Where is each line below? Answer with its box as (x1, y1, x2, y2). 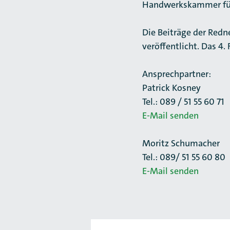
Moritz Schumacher (142, 137, 220, 149)
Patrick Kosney (142, 82, 201, 94)
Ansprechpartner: (142, 68, 211, 80)
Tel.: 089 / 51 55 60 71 (142, 95, 224, 108)
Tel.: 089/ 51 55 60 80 (142, 151, 225, 163)
